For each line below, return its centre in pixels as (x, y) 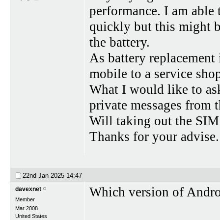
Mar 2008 (27, 208)
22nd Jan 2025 (44, 175)
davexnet (28, 189)
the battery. (120, 42)
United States (31, 216)
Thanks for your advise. (154, 137)
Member (25, 199)
